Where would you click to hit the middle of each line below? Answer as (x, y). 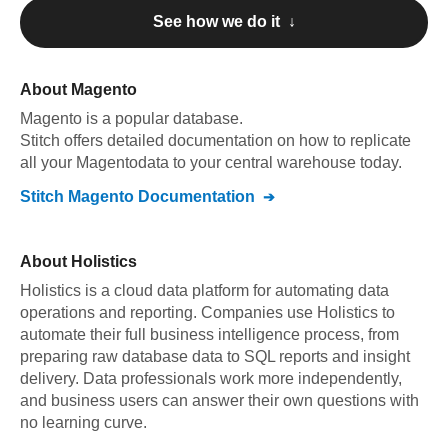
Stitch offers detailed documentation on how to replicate (215, 140)
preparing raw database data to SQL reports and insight (215, 356)
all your (48, 162)
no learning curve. (83, 422)
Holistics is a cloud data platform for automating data (204, 290)
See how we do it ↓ (224, 21)
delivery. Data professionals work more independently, (211, 378)
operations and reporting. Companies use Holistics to (207, 312)
